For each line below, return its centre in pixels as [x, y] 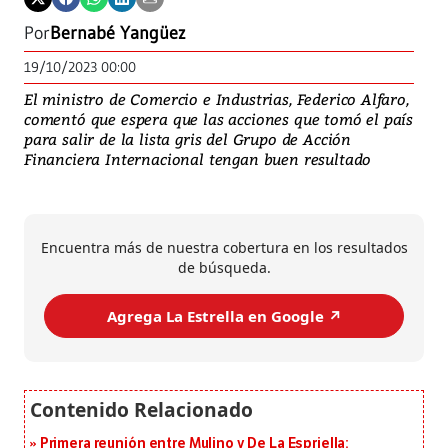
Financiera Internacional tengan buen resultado [198, 159]
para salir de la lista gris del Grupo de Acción [188, 139]
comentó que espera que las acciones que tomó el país [219, 119]
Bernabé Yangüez [118, 33]
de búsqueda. [224, 268]
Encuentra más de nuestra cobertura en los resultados [224, 248]
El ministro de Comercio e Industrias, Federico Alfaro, [216, 99]
